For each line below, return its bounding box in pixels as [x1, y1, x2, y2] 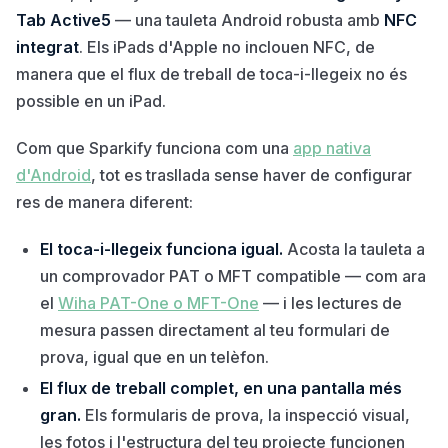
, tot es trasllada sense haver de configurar [91, 164, 412, 185]
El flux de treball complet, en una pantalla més [40, 377, 402, 398]
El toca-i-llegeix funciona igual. [40, 238, 283, 259]
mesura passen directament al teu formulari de [40, 319, 390, 340]
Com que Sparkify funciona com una [16, 137, 293, 158]
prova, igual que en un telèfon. [40, 346, 269, 367]
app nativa [293, 137, 371, 158]
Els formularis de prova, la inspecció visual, [81, 404, 410, 425]
